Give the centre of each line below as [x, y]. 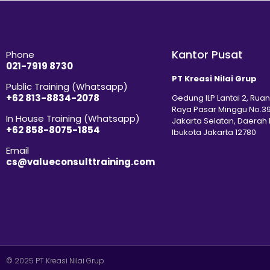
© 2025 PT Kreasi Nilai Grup [55, 260]
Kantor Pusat [207, 54]
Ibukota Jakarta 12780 [214, 132]
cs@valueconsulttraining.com [80, 162]
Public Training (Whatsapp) [67, 86]
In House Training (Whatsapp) [73, 118]
